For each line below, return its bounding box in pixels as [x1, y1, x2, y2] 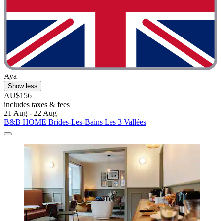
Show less [8, 82, 37, 90]
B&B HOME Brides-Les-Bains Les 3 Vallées [4, 118, 146, 126]
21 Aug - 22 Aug [4, 109, 57, 117]
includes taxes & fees [4, 100, 70, 109]
